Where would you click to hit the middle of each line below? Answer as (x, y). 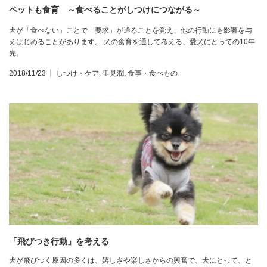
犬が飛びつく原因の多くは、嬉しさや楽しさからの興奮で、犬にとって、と (131, 261)
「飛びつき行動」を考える (59, 242)
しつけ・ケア (77, 74)
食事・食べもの (153, 74)
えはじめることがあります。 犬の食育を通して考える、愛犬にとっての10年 (132, 42)
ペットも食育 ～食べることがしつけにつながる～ (105, 10)
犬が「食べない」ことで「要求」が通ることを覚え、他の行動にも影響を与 (131, 31)
